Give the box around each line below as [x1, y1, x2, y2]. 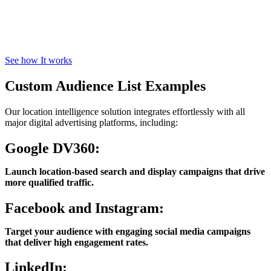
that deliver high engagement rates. [5, 237, 148, 247]
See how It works [5, 54, 72, 65]
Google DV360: [5, 140, 100, 156]
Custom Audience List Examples [5, 77, 206, 94]
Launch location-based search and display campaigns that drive [5, 166, 265, 177]
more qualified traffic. [5, 177, 94, 188]
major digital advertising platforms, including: [5, 117, 178, 128]
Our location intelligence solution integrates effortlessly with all [5, 106, 245, 117]
